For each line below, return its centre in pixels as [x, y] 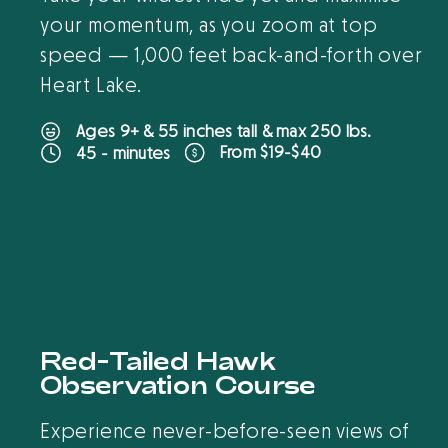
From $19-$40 [270, 153]
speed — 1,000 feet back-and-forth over [231, 56]
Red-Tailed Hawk [159, 361]
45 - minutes [123, 153]
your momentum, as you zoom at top [209, 26]
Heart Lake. [91, 86]
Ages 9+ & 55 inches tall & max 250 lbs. [224, 132]
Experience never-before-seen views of [225, 432]
